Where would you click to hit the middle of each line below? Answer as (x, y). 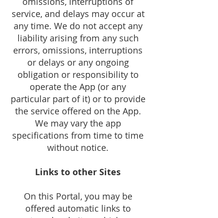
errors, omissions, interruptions (78, 50)
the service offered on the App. (78, 111)
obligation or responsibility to (78, 74)
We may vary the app (78, 123)
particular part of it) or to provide (78, 99)
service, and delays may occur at (78, 14)
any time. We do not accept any (78, 26)
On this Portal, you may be (78, 196)
